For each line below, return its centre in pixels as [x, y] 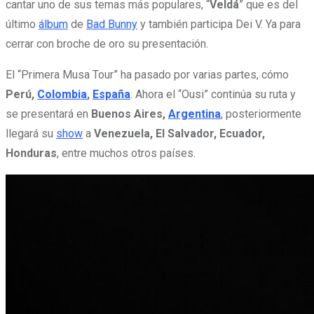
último [22, 24]
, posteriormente [261, 114]
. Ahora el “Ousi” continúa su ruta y [213, 94]
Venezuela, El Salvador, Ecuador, [179, 133]
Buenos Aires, [130, 114]
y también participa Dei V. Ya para [219, 24]
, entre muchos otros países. [126, 153]
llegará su [31, 133]
